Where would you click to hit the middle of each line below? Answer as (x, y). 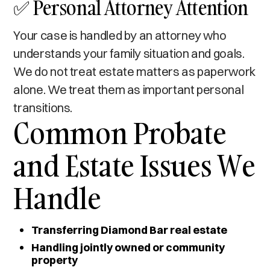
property (55, 260)
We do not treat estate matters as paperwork (134, 71)
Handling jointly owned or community (128, 247)
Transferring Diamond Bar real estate (130, 230)
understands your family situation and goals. (129, 53)
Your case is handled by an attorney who (120, 35)
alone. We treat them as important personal (129, 89)
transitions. (43, 107)
